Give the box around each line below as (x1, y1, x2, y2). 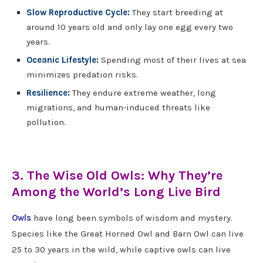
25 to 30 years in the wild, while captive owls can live (12, 244, 231, 255)
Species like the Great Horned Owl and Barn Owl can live (12, 228, 244, 240)
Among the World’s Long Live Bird (12, 184, 221, 200)
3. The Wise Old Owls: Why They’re (12, 168, 222, 184)
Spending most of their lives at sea (101, 55, 246, 66)
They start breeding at (130, 7, 223, 18)
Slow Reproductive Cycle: (26, 7, 130, 18)
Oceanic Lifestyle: (26, 55, 99, 66)
